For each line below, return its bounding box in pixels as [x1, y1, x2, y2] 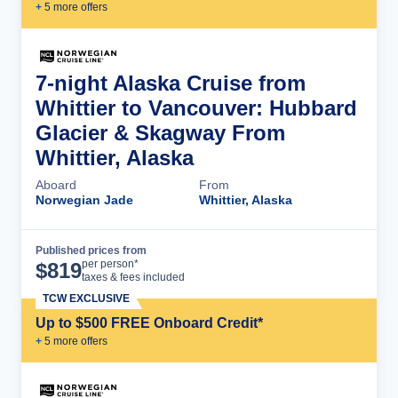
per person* [82, 257, 139, 270]
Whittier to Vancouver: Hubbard [36, 95, 357, 120]
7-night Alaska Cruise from [36, 70, 306, 95]
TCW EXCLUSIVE [43, 291, 130, 305]
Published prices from [36, 243, 147, 257]
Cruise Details [251, 256, 345, 272]
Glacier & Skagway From [36, 120, 285, 145]
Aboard [36, 177, 76, 192]
